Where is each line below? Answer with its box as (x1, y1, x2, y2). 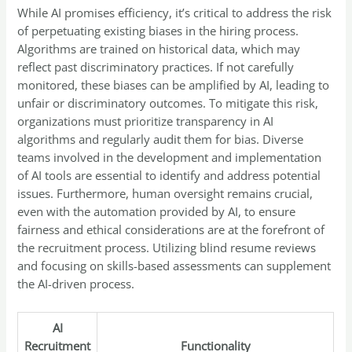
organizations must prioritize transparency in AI (17, 113, 274, 130)
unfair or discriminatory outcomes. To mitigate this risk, (17, 95, 319, 112)
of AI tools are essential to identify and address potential (17, 167, 321, 184)
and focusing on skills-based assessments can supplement (17, 258, 332, 274)
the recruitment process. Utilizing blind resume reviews (17, 240, 317, 256)
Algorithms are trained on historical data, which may (17, 41, 301, 57)
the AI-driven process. (17, 276, 135, 292)
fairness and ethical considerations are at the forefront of (17, 222, 325, 238)
